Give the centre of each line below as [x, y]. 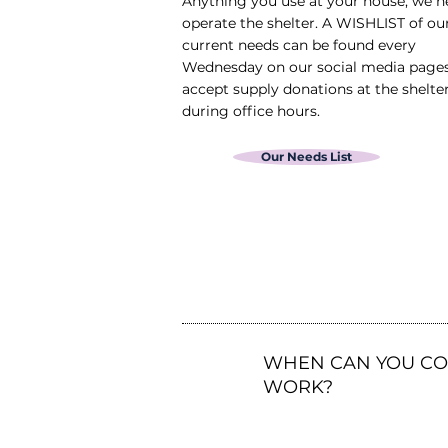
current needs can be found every [299, 45]
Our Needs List [306, 157]
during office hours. [253, 111]
